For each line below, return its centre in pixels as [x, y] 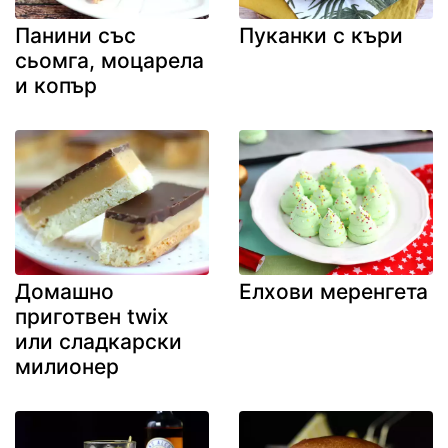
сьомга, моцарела [109, 60]
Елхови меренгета [333, 292]
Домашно [64, 292]
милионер [67, 367]
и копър [56, 85]
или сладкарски [98, 342]
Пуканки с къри [321, 35]
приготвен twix [92, 317]
